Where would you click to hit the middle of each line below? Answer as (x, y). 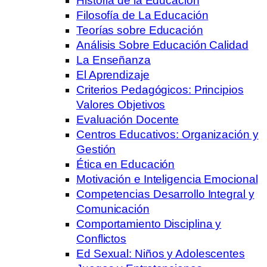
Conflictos (102, 238)
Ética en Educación (126, 164)
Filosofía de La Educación (142, 15)
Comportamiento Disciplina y (149, 223)
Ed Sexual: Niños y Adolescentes (161, 253)
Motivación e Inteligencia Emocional (167, 179)
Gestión (96, 149)
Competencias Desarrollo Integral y (165, 194)
